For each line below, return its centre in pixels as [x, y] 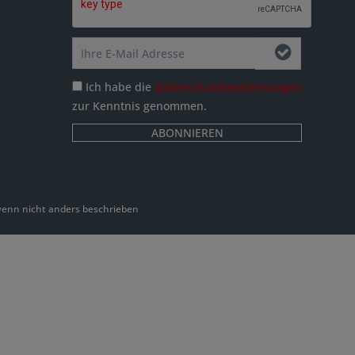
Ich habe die [120, 87]
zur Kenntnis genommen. [139, 106]
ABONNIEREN [187, 133]
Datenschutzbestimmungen [228, 87]
